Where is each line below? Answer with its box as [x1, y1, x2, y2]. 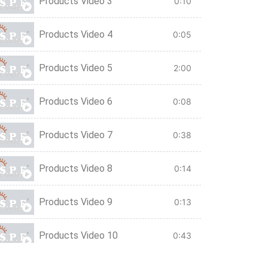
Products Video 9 [39, 196, 113, 208]
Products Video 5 [39, 62, 113, 74]
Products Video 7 [39, 129, 113, 141]
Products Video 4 [39, 28, 113, 40]
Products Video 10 [39, 229, 118, 241]
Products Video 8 [39, 162, 113, 174]
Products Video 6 [39, 95, 113, 107]
